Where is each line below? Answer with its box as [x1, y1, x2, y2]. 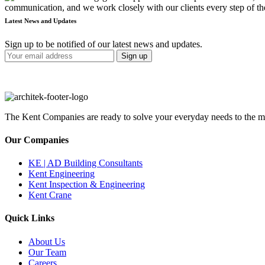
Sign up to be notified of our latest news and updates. [5, 38, 202, 49]
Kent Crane [28, 190, 72, 201]
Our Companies [5, 134, 69, 145]
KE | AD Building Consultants [28, 158, 143, 169]
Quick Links [5, 213, 54, 224]
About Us [28, 236, 65, 247]
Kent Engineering [28, 169, 95, 179]
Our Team [28, 247, 66, 257]
